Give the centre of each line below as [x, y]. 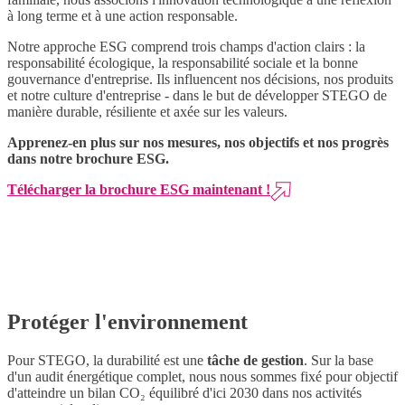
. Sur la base [339, 360]
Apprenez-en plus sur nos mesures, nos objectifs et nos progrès [198, 143]
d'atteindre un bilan [63, 392]
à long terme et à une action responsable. [122, 16]
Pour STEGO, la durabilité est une [107, 360]
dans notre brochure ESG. [88, 159]
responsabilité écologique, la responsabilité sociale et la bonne [183, 63]
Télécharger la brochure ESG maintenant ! [139, 190]
